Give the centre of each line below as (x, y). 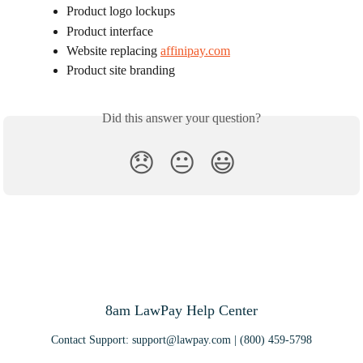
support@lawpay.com (181, 340)
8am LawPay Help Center (181, 310)
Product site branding (121, 70)
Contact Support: (92, 340)
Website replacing (113, 50)
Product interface (110, 31)
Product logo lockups (121, 11)
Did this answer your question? (181, 117)
